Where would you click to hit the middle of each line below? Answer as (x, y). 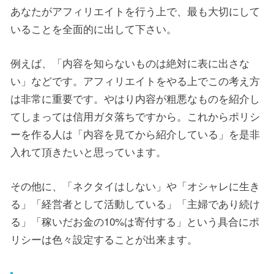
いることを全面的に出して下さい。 (94, 29)
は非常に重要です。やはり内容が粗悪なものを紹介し (135, 98)
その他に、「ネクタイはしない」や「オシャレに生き (135, 186)
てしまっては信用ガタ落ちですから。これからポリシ (135, 116)
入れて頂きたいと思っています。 (88, 152)
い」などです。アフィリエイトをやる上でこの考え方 (135, 81)
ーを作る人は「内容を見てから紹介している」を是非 (135, 134)
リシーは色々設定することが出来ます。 (104, 239)
